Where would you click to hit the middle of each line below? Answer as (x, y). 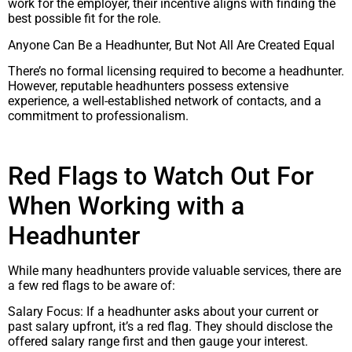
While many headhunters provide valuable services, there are (174, 270)
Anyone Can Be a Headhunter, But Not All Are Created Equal (171, 45)
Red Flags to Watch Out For (161, 176)
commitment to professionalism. (98, 116)
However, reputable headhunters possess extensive (148, 86)
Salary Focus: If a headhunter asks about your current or (163, 312)
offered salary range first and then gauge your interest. (158, 342)
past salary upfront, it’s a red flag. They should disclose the (170, 327)
